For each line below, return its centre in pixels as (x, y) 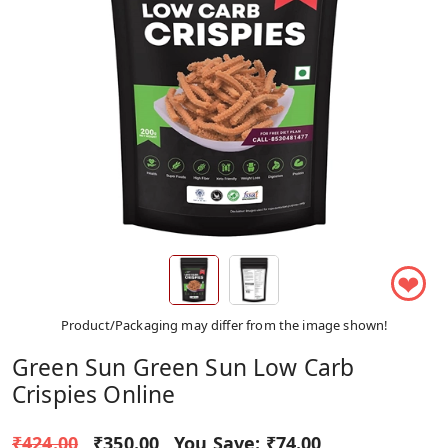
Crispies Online (94, 394)
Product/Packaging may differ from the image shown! (224, 324)
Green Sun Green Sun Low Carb (183, 367)
